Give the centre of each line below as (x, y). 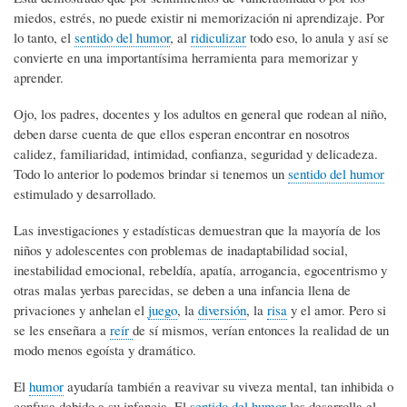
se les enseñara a (62, 329)
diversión (222, 309)
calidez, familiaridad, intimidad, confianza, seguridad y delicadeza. (196, 153)
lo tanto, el (44, 37)
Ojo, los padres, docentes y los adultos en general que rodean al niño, (200, 113)
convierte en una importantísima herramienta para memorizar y (186, 57)
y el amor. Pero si (337, 309)
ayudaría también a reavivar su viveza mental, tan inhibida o (228, 386)
